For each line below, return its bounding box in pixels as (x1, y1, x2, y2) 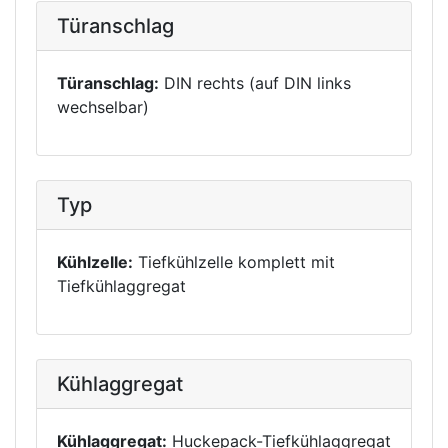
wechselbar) (57, 97, 149, 117)
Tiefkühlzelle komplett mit (133, 252, 335, 272)
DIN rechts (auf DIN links (159, 73, 351, 93)
